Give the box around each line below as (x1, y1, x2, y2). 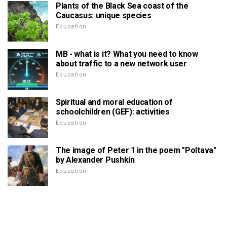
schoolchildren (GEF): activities (56, 107, 170, 117)
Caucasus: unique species (56, 11, 152, 21)
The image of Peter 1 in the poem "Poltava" (56, 145, 216, 156)
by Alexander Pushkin (56, 155, 135, 165)
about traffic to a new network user (56, 59, 187, 69)
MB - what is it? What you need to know (56, 49, 198, 59)
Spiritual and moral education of (56, 97, 173, 107)
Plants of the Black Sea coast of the (56, 1, 188, 11)
